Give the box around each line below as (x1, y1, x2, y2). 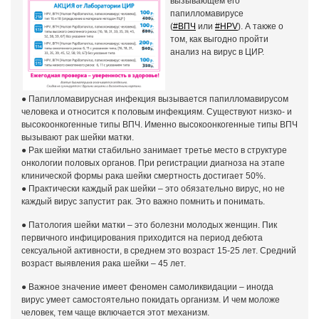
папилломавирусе (170, 9, 244, 19)
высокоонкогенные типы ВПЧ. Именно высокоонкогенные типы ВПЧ (21, 120, 298, 130)
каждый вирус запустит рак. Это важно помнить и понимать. (21, 197, 265, 206)
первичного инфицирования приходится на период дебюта (21, 233, 263, 243)
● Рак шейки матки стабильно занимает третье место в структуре (21, 145, 287, 155)
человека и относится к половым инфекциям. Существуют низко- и (21, 107, 292, 117)
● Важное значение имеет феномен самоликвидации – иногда (21, 282, 273, 292)
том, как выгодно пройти (170, 34, 268, 44)
